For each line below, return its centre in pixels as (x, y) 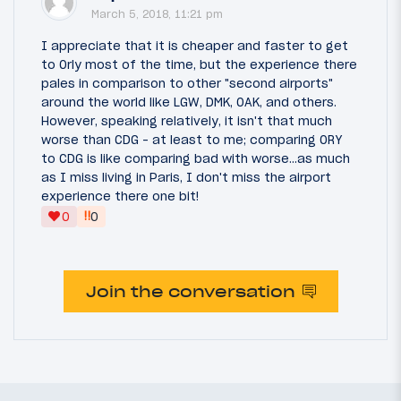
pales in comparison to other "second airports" (187, 83)
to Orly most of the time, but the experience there (199, 64)
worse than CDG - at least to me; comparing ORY (192, 139)
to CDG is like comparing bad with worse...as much (196, 158)
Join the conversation (190, 291)
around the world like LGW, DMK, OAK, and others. (189, 102)
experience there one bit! (120, 196)
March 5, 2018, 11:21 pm (157, 13)
